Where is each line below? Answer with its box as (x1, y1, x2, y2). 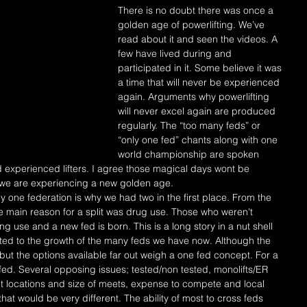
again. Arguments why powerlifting (118, 90, 272, 103)
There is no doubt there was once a (118, 4, 276, 16)
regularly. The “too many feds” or (118, 119, 263, 132)
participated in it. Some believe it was (118, 62, 284, 74)
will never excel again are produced (118, 105, 278, 117)
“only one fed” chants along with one (118, 134, 280, 146)
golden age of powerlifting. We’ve (118, 19, 267, 31)
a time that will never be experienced (118, 76, 282, 88)
